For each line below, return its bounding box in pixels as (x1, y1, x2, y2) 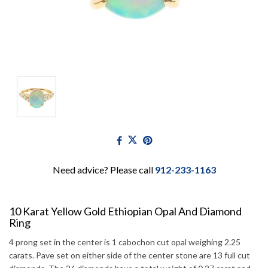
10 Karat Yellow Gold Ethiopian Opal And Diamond (9, 205, 242, 218)
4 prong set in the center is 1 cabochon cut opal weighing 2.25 (9, 237, 240, 248)
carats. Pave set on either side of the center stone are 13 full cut (9, 250, 250, 261)
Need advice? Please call (52, 164, 155, 176)
